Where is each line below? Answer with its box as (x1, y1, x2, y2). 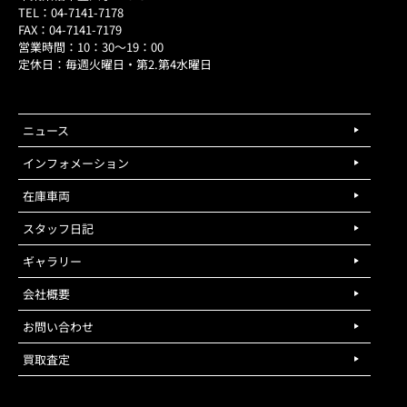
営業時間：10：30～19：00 (18, 37, 164, 55)
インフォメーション (23, 154, 129, 172)
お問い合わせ (23, 317, 94, 335)
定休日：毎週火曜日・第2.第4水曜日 (18, 55, 212, 73)
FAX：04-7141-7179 (18, 20, 122, 38)
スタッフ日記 (23, 219, 94, 237)
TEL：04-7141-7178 (18, 3, 124, 21)
